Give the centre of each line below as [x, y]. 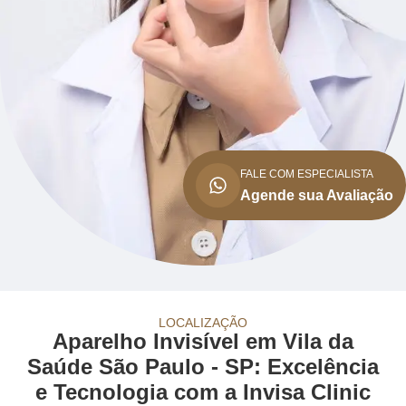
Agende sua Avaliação [317, 195]
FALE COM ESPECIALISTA [307, 174]
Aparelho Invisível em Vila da [203, 342]
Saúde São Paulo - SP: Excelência [203, 367]
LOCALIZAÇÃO [203, 323]
